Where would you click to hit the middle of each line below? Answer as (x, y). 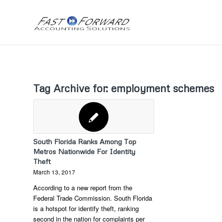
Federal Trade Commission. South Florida (93, 198)
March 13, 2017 (54, 172)
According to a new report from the (83, 188)
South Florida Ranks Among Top (85, 141)
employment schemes (163, 88)
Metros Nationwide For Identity (84, 151)
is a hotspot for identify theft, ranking (86, 208)
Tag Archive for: (72, 88)
